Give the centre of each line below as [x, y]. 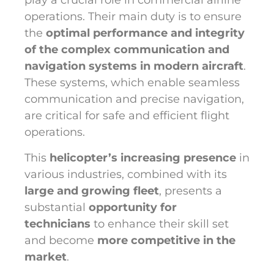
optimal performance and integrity [145, 33]
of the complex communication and [127, 50]
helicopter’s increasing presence [143, 157]
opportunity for [133, 207]
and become [61, 240]
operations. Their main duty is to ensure [133, 17]
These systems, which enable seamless [132, 83]
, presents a [191, 191]
